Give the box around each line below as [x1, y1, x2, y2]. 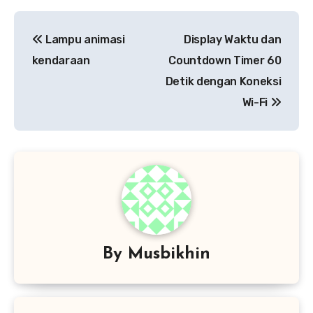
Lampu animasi [43, 33, 125, 47]
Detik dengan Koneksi [165, 75, 282, 89]
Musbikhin [128, 245, 210, 263]
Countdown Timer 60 [168, 54, 282, 68]
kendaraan [31, 54, 90, 68]
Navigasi [13, 13, 107, 36]
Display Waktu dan [183, 33, 282, 47]
